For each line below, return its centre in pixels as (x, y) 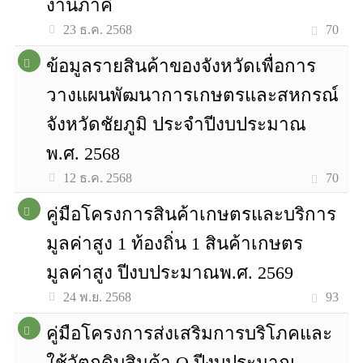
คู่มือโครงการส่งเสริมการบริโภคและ (190, 333)
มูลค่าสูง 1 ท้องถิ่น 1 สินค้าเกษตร (175, 243)
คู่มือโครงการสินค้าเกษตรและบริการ (192, 214)
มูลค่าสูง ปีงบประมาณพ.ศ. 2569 (170, 273)
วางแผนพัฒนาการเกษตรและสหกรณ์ (193, 95)
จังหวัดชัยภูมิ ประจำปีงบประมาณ (177, 124)
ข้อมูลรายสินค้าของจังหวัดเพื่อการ (181, 66)
